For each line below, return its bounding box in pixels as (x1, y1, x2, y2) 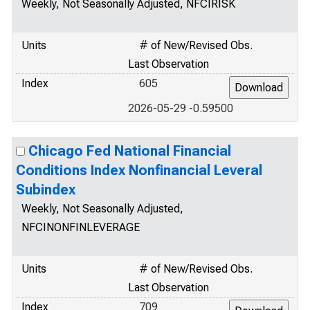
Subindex (16, 181, 75, 198)
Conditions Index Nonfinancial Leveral (16, 162, 262, 179)
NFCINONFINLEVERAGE (21, 221, 140, 234)
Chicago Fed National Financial (28, 143, 231, 159)
